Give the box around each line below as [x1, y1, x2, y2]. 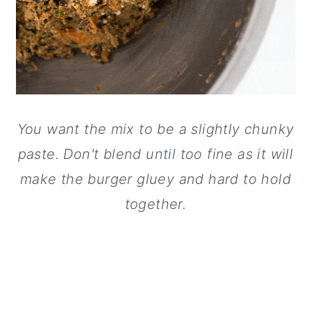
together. [124, 196, 187, 212]
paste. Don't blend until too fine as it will [17, 146, 294, 162]
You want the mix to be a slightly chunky [17, 121, 294, 137]
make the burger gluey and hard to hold [19, 171, 292, 187]
